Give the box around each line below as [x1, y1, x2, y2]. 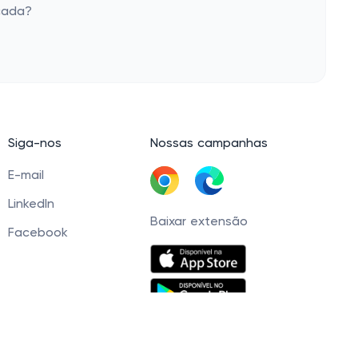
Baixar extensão [150, 216, 248, 229]
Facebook [8, 227, 68, 240]
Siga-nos [8, 137, 62, 150]
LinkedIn [8, 198, 54, 211]
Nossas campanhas [150, 137, 268, 150]
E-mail [8, 169, 44, 182]
